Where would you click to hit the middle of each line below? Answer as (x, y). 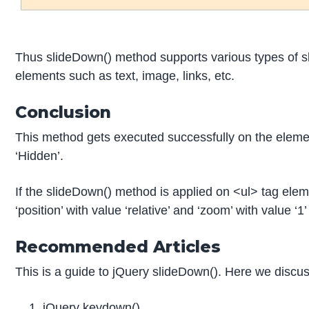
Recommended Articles (118, 246)
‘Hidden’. (40, 156)
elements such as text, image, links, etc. (125, 76)
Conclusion (63, 112)
